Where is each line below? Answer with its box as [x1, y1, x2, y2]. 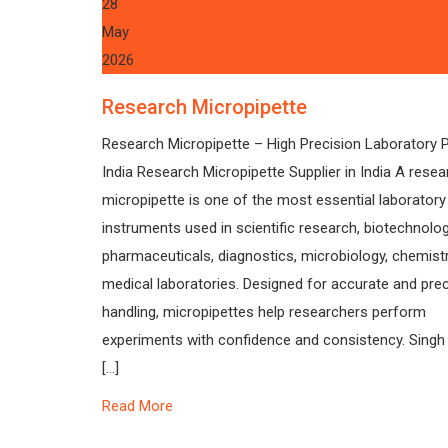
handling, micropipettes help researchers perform [102, 303, 426, 321]
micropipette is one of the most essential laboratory [102, 191, 446, 209]
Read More [102, 397, 173, 415]
